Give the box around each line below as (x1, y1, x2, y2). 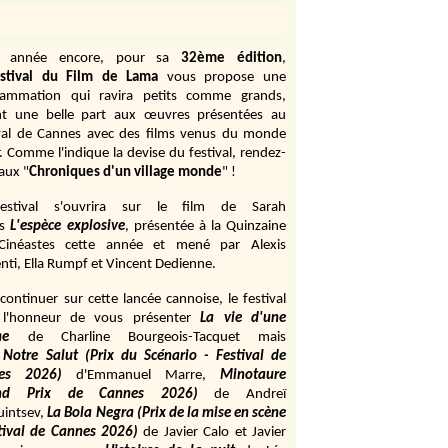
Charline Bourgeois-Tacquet (60, 330, 240, 345)
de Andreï (214, 387, 287, 402)
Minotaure (220, 368, 287, 383)
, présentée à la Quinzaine (124, 219, 287, 234)
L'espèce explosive (10, 219, 125, 234)
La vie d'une (200, 311, 287, 326)
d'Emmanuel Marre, (76, 368, 207, 383)
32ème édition (181, 51, 283, 66)
